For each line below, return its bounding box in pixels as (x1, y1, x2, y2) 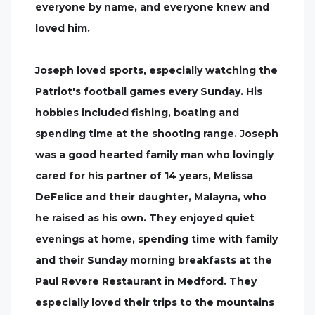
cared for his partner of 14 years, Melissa (35, 169, 253, 182)
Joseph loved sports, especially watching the (35, 64, 278, 77)
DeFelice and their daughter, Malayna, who (35, 191, 266, 203)
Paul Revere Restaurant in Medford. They (35, 275, 257, 288)
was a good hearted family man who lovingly (35, 148, 274, 161)
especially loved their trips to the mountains (35, 296, 274, 309)
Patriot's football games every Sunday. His (35, 85, 262, 98)
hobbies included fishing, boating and (35, 106, 239, 119)
